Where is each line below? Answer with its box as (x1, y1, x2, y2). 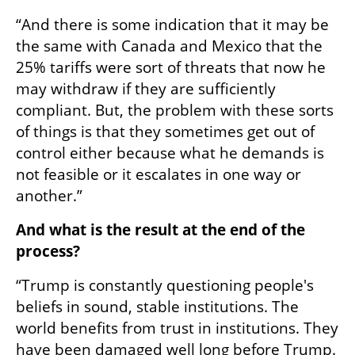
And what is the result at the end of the (16, 219, 305, 240)
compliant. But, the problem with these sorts (16, 99, 334, 120)
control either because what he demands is (16, 142, 324, 163)
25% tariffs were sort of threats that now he (16, 56, 326, 78)
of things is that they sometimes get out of (16, 120, 315, 142)
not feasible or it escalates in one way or (16, 163, 301, 185)
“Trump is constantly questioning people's (16, 274, 314, 296)
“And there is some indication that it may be (16, 13, 329, 35)
